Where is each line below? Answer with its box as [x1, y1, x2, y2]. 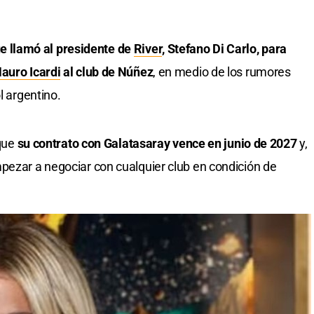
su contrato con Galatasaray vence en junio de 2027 [14, 136, 297, 151]
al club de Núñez [60, 64, 153, 80]
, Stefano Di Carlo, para [162, 41, 287, 57]
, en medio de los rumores [153, 64, 291, 80]
